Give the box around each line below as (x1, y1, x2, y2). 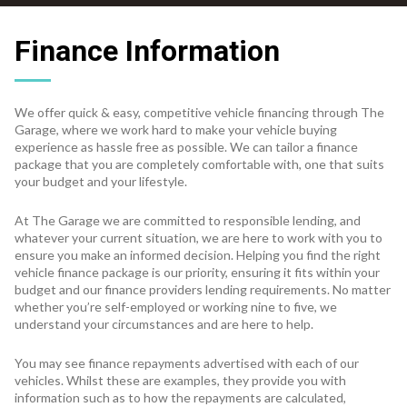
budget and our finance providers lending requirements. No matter (15, 282, 391, 298)
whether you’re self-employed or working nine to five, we (15, 299, 337, 315)
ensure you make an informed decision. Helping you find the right (15, 247, 381, 263)
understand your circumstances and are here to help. (15, 316, 313, 333)
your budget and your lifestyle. (15, 174, 187, 190)
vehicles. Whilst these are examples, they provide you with (15, 372, 346, 389)
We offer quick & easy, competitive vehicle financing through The (15, 104, 384, 121)
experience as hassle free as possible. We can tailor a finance (15, 139, 358, 155)
